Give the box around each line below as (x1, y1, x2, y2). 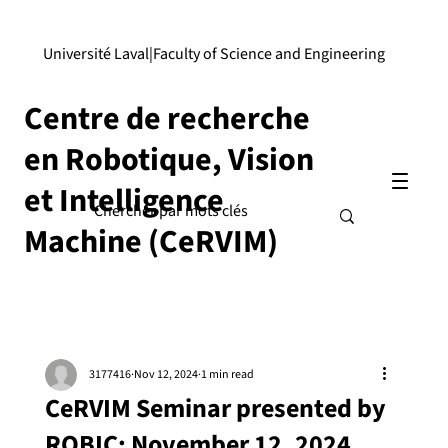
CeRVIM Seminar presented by (44, 390, 386, 428)
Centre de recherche (24, 96, 310, 143)
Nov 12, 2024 (133, 366, 198, 384)
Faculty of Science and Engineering (152, 43, 385, 66)
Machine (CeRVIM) (24, 219, 278, 266)
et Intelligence (24, 178, 224, 225)
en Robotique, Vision (24, 137, 314, 184)
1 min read (200, 366, 254, 384)
